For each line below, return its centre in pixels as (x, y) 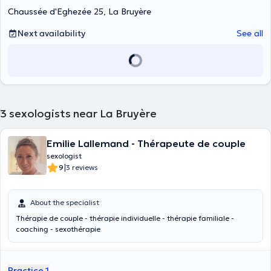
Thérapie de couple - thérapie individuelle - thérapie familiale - (125, 218)
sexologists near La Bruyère (83, 113)
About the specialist (65, 202)
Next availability (51, 33)
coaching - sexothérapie (58, 229)
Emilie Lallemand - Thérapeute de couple (146, 143)
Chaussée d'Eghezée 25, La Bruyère (80, 11)
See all (250, 33)
